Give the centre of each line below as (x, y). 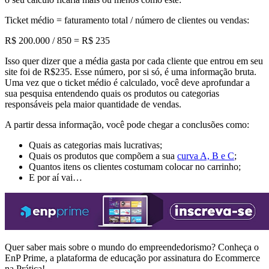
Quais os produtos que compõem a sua (103, 156)
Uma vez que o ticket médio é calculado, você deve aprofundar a (127, 83)
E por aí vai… (57, 178)
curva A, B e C (206, 156)
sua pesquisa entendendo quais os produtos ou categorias (112, 94)
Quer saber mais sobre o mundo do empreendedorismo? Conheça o (132, 247)
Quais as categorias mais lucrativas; (95, 145)
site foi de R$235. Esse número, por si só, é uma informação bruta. (131, 72)
